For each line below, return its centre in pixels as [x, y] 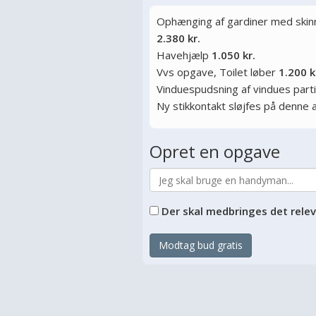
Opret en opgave [215, 151]
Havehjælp [184, 55]
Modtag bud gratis [201, 245]
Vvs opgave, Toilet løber [218, 72]
